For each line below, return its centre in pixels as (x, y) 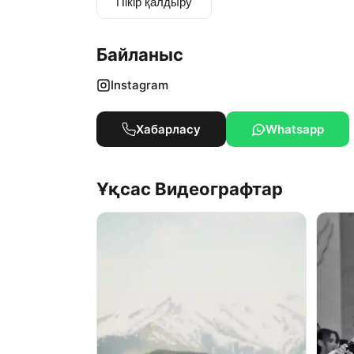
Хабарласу (168, 129)
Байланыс (140, 55)
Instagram (139, 85)
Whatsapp (295, 129)
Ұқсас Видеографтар (190, 189)
